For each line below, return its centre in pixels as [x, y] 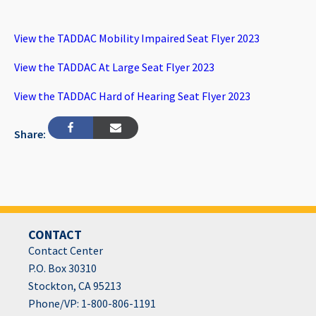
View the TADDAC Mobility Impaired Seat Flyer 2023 [137, 38]
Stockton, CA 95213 [75, 285]
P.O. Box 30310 [62, 268]
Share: [31, 134]
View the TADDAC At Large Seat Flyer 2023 [114, 67]
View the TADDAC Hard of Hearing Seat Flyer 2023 [132, 96]
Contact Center [66, 250]
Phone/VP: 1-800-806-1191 [92, 303]
